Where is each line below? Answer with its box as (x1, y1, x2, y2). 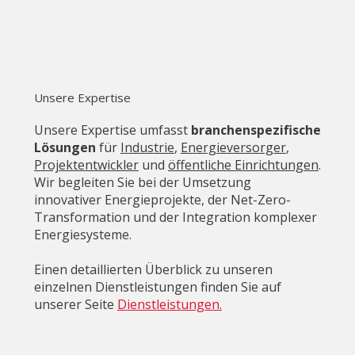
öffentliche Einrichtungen (167, 155, 319, 174)
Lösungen (33, 138, 96, 156)
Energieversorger (180, 138, 286, 156)
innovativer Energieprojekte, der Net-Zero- (33, 190, 291, 208)
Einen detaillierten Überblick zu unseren (33, 260, 273, 278)
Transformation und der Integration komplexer (33, 208, 317, 226)
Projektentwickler (33, 155, 139, 174)
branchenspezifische (190, 120, 321, 139)
